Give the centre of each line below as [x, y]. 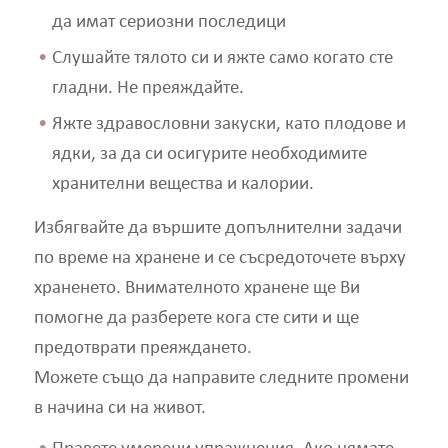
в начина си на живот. [119, 408]
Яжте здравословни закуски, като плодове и [228, 125]
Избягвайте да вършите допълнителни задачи [217, 228]
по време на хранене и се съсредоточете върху [219, 258]
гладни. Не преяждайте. [147, 88]
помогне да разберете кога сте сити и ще [196, 318]
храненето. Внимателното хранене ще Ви [196, 288]
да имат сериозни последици [168, 22]
